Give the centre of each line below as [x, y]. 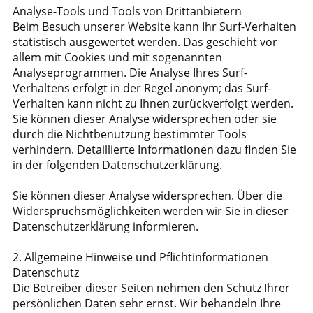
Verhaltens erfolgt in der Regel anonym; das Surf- [142, 88]
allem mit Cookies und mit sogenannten [117, 57]
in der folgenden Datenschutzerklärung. [117, 165]
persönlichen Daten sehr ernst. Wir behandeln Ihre [147, 303]
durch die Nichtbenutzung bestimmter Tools [130, 134]
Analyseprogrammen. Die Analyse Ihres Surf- [130, 73]
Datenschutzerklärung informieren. [105, 226]
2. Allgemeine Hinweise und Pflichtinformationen [140, 257]
